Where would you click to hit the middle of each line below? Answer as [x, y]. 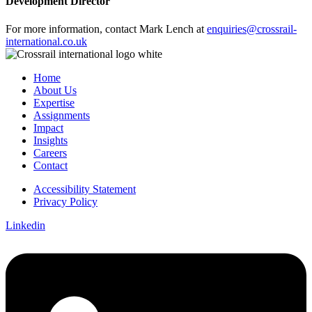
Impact [48, 127]
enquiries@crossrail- [252, 29]
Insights [50, 140]
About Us [55, 90]
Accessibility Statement [85, 189]
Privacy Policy [65, 201]
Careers [50, 153]
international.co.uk [46, 41]
